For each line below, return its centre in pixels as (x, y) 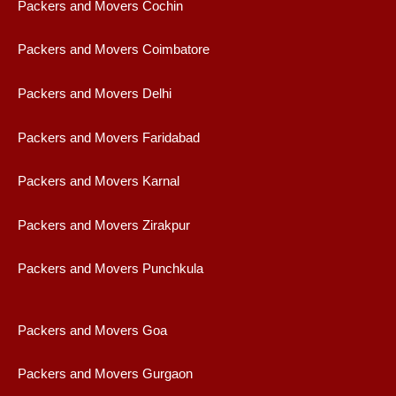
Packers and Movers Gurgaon (105, 374)
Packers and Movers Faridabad (109, 137)
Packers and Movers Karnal (99, 182)
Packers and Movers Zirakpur (104, 225)
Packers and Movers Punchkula (110, 269)
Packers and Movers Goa (92, 330)
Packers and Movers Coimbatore (114, 50)
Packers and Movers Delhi (95, 94)
